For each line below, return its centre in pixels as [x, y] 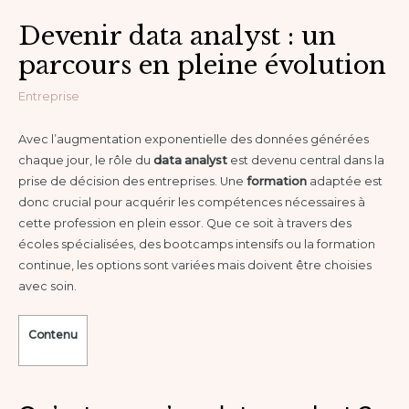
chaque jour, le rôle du [86, 160]
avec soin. [47, 286]
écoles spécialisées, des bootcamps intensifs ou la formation [197, 244]
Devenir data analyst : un [177, 36]
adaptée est [345, 181]
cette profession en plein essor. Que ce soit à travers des [185, 223]
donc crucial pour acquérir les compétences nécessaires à [192, 202]
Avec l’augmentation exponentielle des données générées [194, 139]
